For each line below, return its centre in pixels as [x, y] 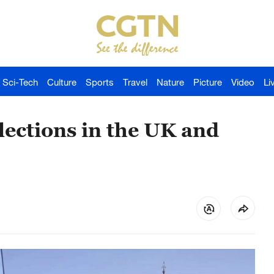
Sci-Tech [20, 82]
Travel [135, 82]
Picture [208, 82]
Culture [62, 82]
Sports [100, 82]
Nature [170, 82]
